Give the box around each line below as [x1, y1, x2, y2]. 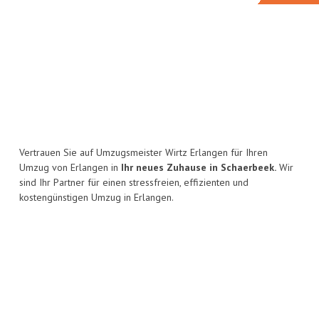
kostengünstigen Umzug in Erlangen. [19, 191, 174, 204]
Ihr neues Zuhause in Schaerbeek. [121, 161, 276, 174]
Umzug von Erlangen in [19, 161, 121, 174]
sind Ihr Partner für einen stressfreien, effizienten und [19, 176, 249, 189]
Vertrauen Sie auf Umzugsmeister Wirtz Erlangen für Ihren [19, 146, 268, 159]
